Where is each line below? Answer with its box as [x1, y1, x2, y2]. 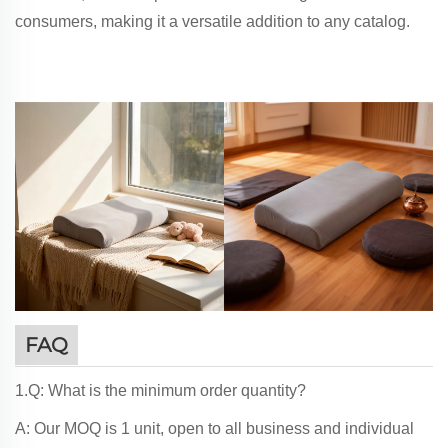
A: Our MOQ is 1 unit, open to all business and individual [15, 419, 414, 437]
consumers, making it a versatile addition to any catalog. [15, 13, 410, 31]
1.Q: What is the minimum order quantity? [15, 381, 306, 399]
